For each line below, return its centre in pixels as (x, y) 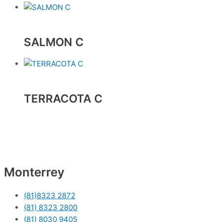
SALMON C (54, 42)
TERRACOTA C (63, 99)
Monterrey (34, 172)
